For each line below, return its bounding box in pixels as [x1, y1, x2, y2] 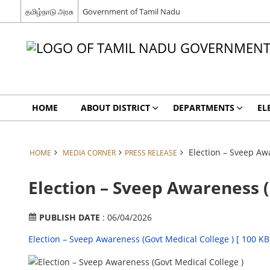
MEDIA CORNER [62, 148, 116, 157]
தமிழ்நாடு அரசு [25, 5, 74, 17]
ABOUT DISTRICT [80, 102, 150, 113]
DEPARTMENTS [172, 102, 234, 113]
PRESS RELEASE [124, 148, 177, 157]
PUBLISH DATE [39, 212, 102, 223]
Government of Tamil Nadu [82, 5, 180, 17]
